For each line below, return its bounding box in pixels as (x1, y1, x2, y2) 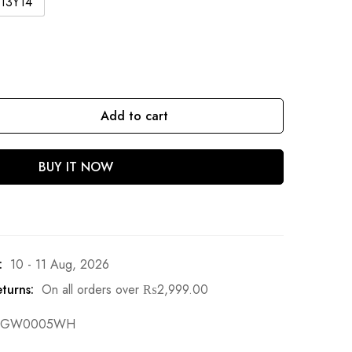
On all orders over (42, 280, 143, 299)
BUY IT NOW (38, 157, 113, 176)
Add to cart (101, 106, 168, 125)
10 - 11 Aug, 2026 (10, 255, 109, 273)
